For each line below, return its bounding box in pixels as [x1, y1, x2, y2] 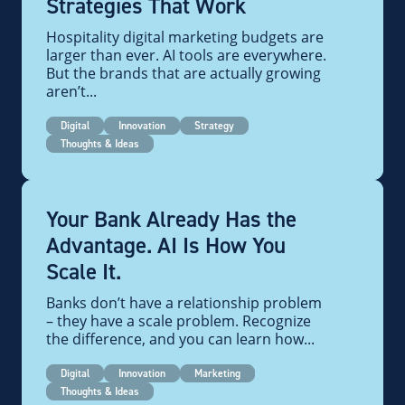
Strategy [194, 118, 234, 132]
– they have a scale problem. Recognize [46, 311, 311, 331]
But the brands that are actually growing [46, 63, 321, 83]
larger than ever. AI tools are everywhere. [46, 45, 326, 65]
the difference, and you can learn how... [46, 329, 315, 349]
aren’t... [46, 81, 97, 101]
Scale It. [46, 257, 121, 286]
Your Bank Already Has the [46, 204, 297, 233]
